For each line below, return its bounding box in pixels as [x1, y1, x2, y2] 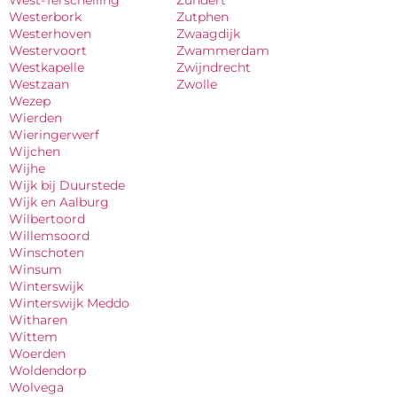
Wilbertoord [9, 210, 85, 227]
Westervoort [9, 42, 87, 58]
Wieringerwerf [9, 126, 99, 143]
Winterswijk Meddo [9, 294, 129, 311]
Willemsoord [9, 227, 90, 244]
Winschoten [9, 244, 84, 261]
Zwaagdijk [176, 25, 240, 42]
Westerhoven [9, 25, 91, 42]
